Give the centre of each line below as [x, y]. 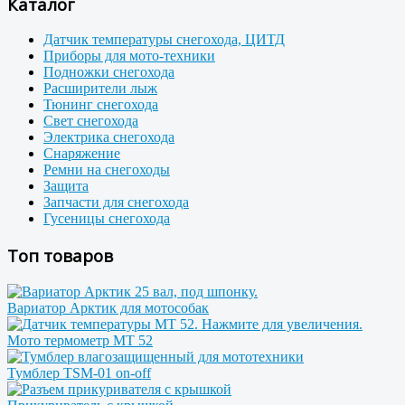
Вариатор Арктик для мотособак [108, 307]
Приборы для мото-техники [129, 56]
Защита [66, 186]
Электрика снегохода [109, 137]
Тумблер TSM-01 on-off [79, 372]
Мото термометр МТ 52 [80, 340]
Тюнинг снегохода [101, 105]
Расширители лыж [100, 89]
